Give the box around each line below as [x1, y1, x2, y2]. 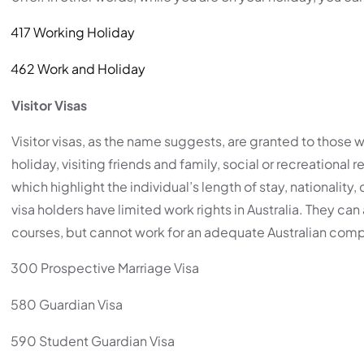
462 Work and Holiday [11, 59, 145, 77]
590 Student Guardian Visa [11, 331, 175, 349]
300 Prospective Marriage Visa [11, 258, 199, 276]
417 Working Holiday [11, 23, 135, 41]
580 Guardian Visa [11, 295, 123, 313]
